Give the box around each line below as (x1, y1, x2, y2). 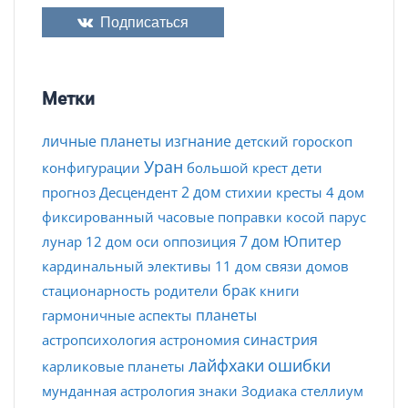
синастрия (243, 329, 318, 350)
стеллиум (301, 381, 363, 400)
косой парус (286, 207, 366, 226)
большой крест (187, 158, 288, 177)
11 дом (215, 256, 261, 275)
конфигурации (42, 158, 140, 177)
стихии (225, 182, 272, 201)
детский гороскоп (235, 131, 352, 150)
